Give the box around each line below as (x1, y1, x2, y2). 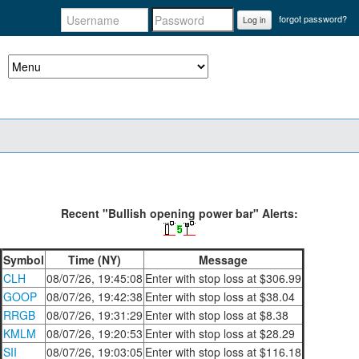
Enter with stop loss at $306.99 (145, 270, 301, 286)
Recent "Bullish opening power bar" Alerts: (61, 205, 298, 221)
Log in (243, 13, 266, 26)
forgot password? (279, 12, 347, 26)
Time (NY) (68, 252, 121, 268)
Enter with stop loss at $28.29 (145, 325, 295, 341)
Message (199, 252, 248, 268)
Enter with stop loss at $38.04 (145, 288, 295, 305)
